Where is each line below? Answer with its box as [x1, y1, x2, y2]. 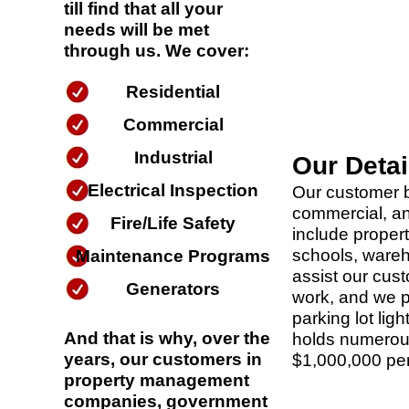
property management [64, 371, 249, 391]
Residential [126, 82, 221, 102]
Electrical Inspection [88, 181, 259, 201]
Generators [126, 279, 221, 299]
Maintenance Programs [76, 246, 271, 267]
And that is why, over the [64, 329, 270, 349]
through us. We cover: [64, 41, 249, 61]
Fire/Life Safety [110, 214, 236, 234]
